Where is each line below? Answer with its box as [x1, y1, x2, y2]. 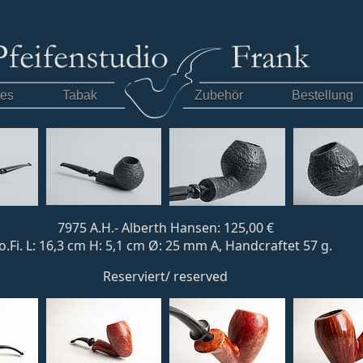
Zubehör [194, 88, 243, 102]
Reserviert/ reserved [103, 267, 228, 285]
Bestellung [292, 88, 353, 102]
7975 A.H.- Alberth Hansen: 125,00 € [57, 219, 274, 237]
